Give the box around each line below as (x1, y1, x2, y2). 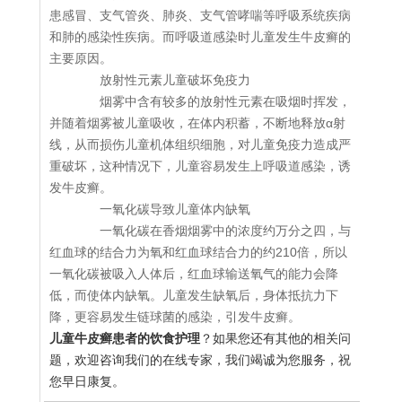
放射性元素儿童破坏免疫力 (74, 73, 250, 88)
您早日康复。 (49, 374, 125, 389)
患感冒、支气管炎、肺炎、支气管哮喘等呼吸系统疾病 (49, 8, 351, 23)
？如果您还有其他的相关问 (200, 331, 351, 346)
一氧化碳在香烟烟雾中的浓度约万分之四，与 (74, 223, 351, 239)
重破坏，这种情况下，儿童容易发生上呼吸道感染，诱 (49, 159, 351, 174)
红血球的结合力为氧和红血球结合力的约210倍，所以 (49, 245, 347, 260)
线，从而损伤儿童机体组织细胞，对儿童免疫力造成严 (49, 137, 351, 153)
